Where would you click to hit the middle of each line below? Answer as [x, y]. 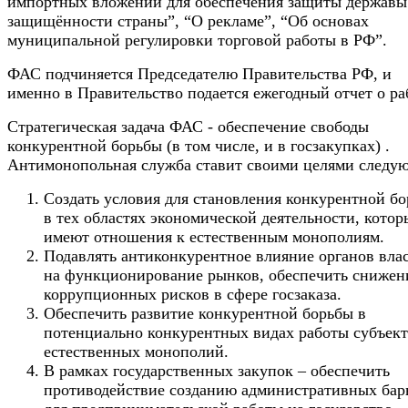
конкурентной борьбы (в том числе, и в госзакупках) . [199, 145]
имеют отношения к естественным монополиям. [214, 236]
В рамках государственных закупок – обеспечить [217, 370]
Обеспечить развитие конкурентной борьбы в [205, 313]
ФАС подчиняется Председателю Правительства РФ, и [199, 73]
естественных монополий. [136, 351]
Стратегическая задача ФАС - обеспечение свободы [188, 126]
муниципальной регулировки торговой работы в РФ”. [197, 40]
